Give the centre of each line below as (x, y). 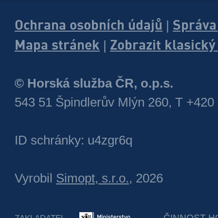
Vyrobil (35, 178)
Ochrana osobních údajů (89, 25)
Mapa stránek (57, 45)
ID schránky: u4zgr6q (73, 140)
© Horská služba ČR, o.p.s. (94, 83)
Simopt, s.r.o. (92, 178)
